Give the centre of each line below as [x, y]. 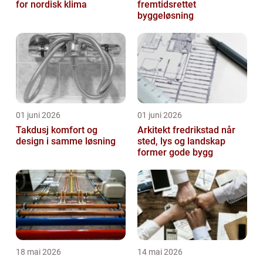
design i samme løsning [66, 141]
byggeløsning [166, 15]
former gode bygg [175, 152]
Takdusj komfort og [33, 130]
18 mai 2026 [38, 252]
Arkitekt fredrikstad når [179, 130]
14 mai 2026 [160, 252]
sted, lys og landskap [181, 141]
